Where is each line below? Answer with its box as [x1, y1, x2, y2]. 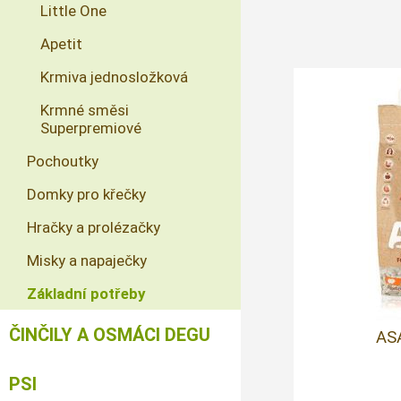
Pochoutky [27, 152, 98, 170]
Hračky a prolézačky [27, 218, 160, 236]
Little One [40, 2, 107, 20]
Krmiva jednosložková [40, 68, 188, 86]
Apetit [40, 35, 82, 53]
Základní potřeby [27, 285, 145, 303]
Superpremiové [40, 119, 141, 137]
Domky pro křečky [27, 185, 146, 203]
